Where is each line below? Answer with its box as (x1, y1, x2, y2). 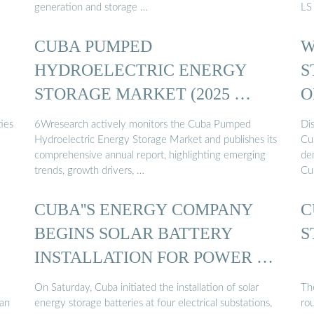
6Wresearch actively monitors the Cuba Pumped (34, 118, 251, 130)
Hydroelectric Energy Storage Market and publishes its (34, 134, 277, 145)
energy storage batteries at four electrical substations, (34, 297, 272, 308)
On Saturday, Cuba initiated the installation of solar (34, 282, 259, 293)
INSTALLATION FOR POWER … (34, 247, 273, 267)
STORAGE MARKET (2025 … (34, 84, 251, 104)
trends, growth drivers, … (34, 165, 144, 176)
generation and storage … (34, 2, 148, 13)
